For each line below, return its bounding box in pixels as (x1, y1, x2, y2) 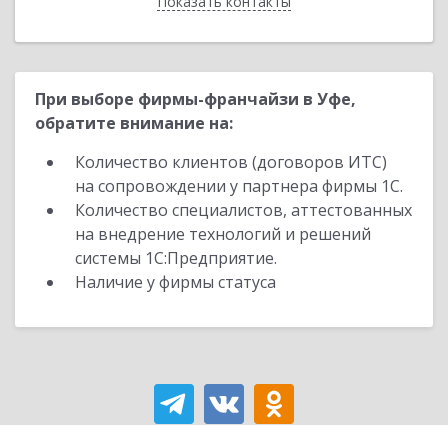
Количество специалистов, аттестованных (75, 199, 412, 221)
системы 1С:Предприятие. (75, 247, 277, 269)
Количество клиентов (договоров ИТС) (75, 151, 387, 173)
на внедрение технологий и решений (75, 223, 371, 245)
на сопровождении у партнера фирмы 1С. (75, 175, 403, 197)
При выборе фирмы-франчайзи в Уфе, (35, 88, 356, 110)
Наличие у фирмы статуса (75, 271, 280, 293)
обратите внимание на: (35, 112, 233, 134)
